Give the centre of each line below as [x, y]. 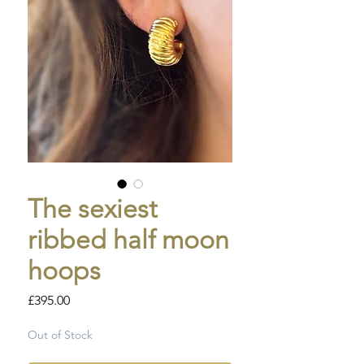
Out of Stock [60, 335]
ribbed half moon [128, 240]
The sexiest [93, 209]
